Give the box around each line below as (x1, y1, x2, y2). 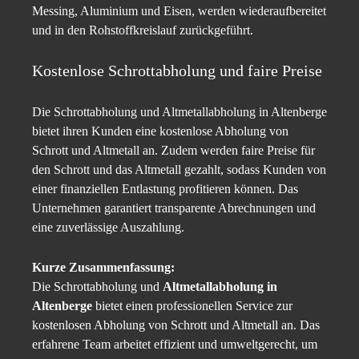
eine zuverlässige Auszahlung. (32, 220, 184, 235)
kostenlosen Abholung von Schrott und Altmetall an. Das (32, 318, 320, 333)
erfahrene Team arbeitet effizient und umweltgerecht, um (32, 337, 317, 352)
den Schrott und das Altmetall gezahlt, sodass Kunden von (32, 163, 326, 177)
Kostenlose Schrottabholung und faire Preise (32, 62, 322, 80)
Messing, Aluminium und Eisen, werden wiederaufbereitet (32, 4, 326, 18)
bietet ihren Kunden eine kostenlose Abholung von (32, 124, 288, 139)
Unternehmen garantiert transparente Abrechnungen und (32, 201, 316, 216)
